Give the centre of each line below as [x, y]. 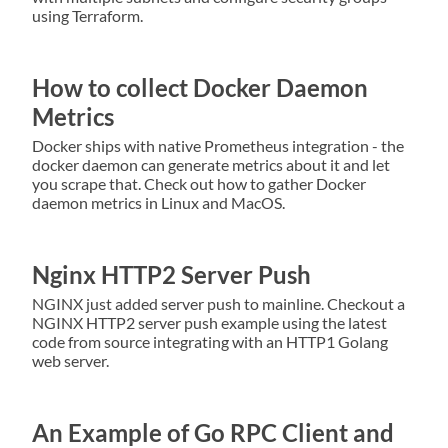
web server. [70, 360]
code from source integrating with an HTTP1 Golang [210, 341]
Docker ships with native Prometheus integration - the [218, 146]
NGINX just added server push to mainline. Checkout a [218, 303]
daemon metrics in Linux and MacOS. [158, 203]
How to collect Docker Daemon [200, 88]
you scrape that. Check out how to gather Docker [199, 184]
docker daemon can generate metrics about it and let [211, 165]
